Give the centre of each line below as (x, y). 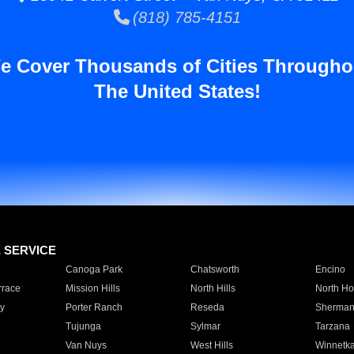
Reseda (207, 307)
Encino (330, 269)
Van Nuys (86, 345)
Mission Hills (92, 288)
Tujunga (83, 326)
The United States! (177, 91)
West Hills (211, 345)
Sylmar (205, 326)
